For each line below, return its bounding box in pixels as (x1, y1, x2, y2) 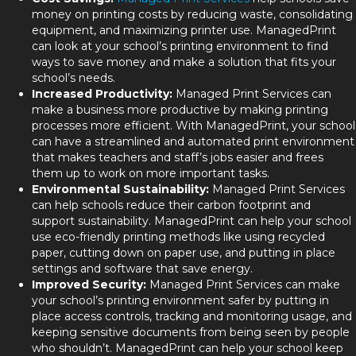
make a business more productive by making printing (32, 103, 328, 118)
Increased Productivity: (32, 87, 172, 102)
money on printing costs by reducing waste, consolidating (32, 7, 353, 22)
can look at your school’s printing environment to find (32, 39, 328, 54)
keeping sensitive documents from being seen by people (32, 325, 350, 340)
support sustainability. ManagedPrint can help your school (32, 214, 351, 229)
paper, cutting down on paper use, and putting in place (32, 246, 335, 261)
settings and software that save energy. (32, 261, 253, 277)
